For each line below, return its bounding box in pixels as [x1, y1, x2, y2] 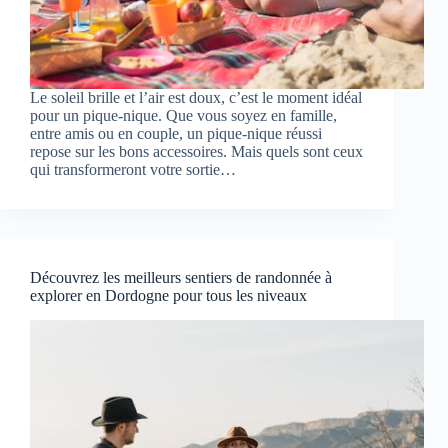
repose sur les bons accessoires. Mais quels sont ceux [30, 143, 363, 161]
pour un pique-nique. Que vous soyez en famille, [30, 107, 337, 125]
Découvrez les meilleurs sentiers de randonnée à [30, 269, 332, 287]
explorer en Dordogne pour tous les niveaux [30, 287, 307, 305]
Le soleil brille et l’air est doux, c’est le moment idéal [30, 89, 362, 107]
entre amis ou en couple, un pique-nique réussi [30, 125, 322, 143]
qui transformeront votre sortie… [30, 161, 236, 179]
